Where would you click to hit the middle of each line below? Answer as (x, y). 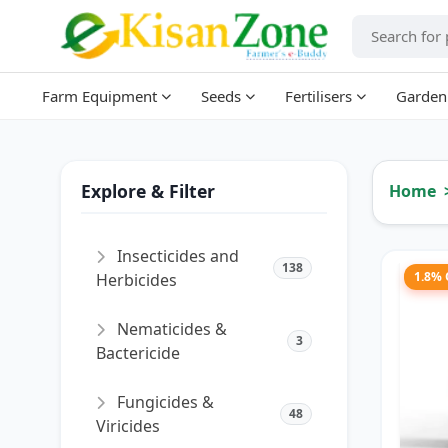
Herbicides (136, 280)
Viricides (128, 426)
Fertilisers (318, 96)
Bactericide (138, 353)
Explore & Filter (148, 191)
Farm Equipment (99, 96)
